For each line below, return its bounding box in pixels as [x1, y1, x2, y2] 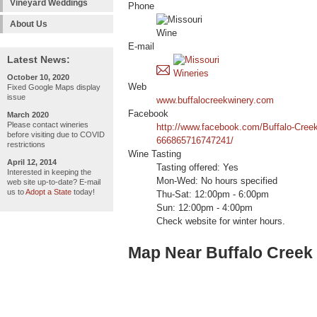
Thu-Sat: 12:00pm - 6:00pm [156, 190, 269, 200]
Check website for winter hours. [156, 217, 285, 227]
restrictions [7, 140, 45, 149]
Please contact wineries [7, 120, 88, 129]
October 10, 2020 [7, 73, 69, 81]
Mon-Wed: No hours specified [156, 176, 277, 187]
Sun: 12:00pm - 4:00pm [156, 203, 253, 214]
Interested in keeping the [7, 168, 91, 176]
